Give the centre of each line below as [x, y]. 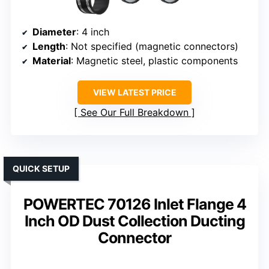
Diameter [54, 32]
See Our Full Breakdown [134, 113]
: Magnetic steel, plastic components [154, 61]
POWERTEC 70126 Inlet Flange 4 [134, 204]
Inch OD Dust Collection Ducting [134, 221]
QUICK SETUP [41, 169]
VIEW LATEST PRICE [134, 92]
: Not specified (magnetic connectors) [152, 47]
